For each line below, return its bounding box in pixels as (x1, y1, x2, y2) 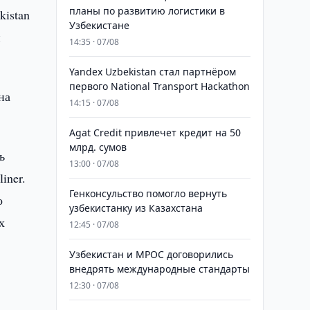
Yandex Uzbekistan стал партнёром (69, 65, 236, 78)
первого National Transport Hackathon (69, 80, 250, 93)
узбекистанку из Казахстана (69, 201, 203, 215)
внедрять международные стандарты (69, 262, 250, 275)
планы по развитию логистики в (69, 4, 225, 17)
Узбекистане (69, 19, 129, 32)
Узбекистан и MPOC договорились (69, 248, 233, 261)
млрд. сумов (69, 140, 127, 154)
